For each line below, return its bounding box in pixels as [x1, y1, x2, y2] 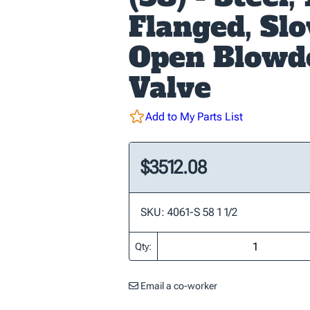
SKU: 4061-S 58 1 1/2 [140, 206, 237, 219]
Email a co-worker [138, 280, 217, 291]
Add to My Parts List [145, 110, 243, 123]
